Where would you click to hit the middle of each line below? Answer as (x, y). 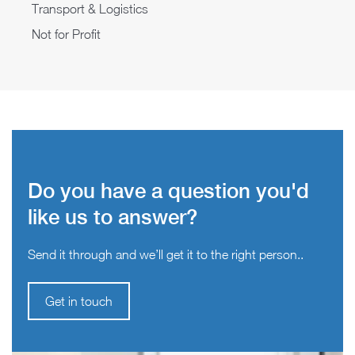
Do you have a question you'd (168, 191)
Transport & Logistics (90, 9)
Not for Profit (66, 34)
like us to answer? (113, 217)
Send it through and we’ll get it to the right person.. (166, 255)
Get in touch (79, 302)
